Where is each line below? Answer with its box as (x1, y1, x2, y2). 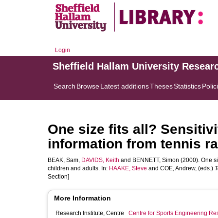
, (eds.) (195, 165, 215, 172)
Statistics (174, 82, 201, 90)
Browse (76, 82, 99, 90)
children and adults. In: (48, 165, 109, 172)
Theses (150, 82, 173, 90)
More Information (54, 194, 111, 202)
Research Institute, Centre (55, 210, 124, 217)
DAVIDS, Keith (81, 157, 119, 163)
